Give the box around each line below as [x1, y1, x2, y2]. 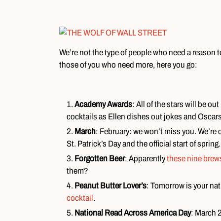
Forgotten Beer [74, 154, 125, 164]
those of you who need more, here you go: [59, 60, 197, 70]
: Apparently [124, 154, 167, 164]
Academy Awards [74, 100, 132, 110]
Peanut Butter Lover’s [74, 181, 147, 191]
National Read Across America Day [74, 208, 191, 218]
